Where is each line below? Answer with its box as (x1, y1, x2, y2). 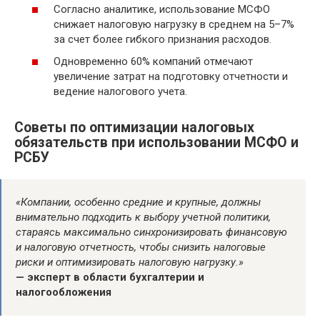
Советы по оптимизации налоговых (14, 119, 254, 136)
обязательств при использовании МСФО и (14, 134, 299, 151)
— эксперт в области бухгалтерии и (16, 271, 204, 284)
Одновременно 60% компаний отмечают (54, 55, 253, 69)
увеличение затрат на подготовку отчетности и (54, 70, 288, 84)
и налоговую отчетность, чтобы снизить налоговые (16, 241, 266, 254)
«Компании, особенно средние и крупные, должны (16, 196, 261, 209)
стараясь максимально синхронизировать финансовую (16, 226, 287, 239)
